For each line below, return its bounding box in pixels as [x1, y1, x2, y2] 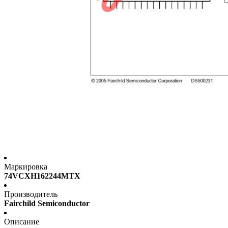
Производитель [4, 190, 58, 199]
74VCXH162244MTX [4, 172, 80, 181]
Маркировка [4, 162, 47, 172]
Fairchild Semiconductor [4, 199, 90, 208]
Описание [4, 217, 39, 226]
